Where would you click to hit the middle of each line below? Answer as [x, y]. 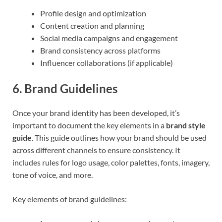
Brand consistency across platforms [100, 50]
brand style [186, 125]
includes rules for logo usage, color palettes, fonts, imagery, [111, 163]
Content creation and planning [92, 25]
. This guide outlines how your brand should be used [119, 138]
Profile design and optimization [93, 13]
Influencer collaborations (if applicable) [107, 62]
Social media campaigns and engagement [109, 38]
